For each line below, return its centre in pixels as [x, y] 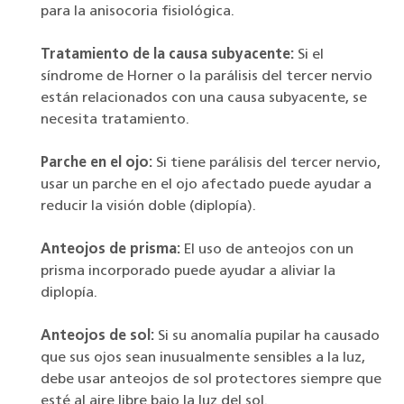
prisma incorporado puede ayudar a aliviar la [188, 272]
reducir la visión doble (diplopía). [148, 207]
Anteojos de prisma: [110, 250]
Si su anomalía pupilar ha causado [267, 337]
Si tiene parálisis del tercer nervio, [266, 164]
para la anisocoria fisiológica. [138, 12]
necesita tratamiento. [115, 120]
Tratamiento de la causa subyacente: [167, 55]
